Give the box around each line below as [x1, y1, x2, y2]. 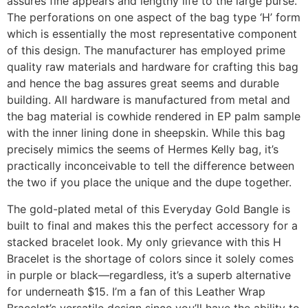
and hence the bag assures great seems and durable [7, 76, 279, 91]
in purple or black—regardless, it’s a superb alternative [7, 267, 291, 282]
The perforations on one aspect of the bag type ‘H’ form [7, 10, 300, 25]
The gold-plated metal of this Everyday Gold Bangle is [7, 201, 290, 216]
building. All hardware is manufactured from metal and [7, 93, 290, 107]
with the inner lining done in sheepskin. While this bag [7, 126, 285, 140]
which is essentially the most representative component [7, 27, 297, 41]
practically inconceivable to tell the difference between [7, 159, 294, 173]
